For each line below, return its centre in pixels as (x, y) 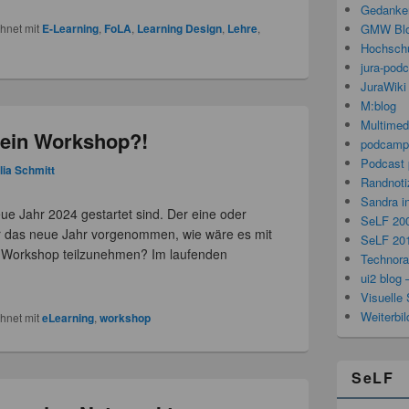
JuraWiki (383, 86)
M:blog (378, 105)
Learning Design (180, 28)
